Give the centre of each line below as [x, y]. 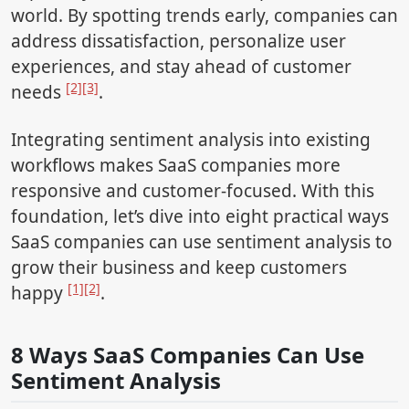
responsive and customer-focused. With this [193, 191]
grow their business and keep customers [179, 268]
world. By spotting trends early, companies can [204, 16]
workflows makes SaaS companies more [176, 166]
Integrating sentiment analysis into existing [191, 140]
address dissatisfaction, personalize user [178, 42]
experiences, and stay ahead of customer [181, 67]
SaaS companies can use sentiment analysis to [202, 242]
